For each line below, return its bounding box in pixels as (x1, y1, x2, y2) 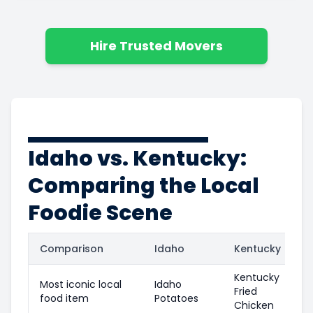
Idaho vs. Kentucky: (28, 143, 247, 173)
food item (40, 291, 89, 305)
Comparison (40, 241, 103, 256)
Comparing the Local (28, 170, 259, 201)
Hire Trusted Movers (90, 36, 223, 54)
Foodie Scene (28, 198, 173, 228)
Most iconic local (40, 277, 122, 291)
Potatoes (154, 291, 198, 305)
